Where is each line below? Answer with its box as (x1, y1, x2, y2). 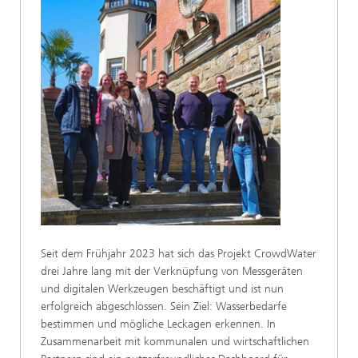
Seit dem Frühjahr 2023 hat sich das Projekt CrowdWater (41, 247, 316, 261)
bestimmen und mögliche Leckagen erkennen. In (41, 317, 276, 332)
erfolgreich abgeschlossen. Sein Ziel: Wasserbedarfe (41, 300, 287, 314)
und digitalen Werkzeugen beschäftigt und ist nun (41, 282, 284, 296)
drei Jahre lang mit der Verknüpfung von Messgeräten (41, 265, 303, 279)
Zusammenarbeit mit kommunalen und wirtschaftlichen (41, 335, 309, 349)
